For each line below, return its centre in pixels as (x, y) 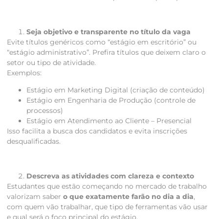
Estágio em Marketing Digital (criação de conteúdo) (116, 90)
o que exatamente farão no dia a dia (128, 196)
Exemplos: (24, 73)
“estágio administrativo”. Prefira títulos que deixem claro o (106, 52)
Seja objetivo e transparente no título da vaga (109, 32)
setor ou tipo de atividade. (51, 62)
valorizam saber (35, 196)
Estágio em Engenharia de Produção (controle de (111, 100)
